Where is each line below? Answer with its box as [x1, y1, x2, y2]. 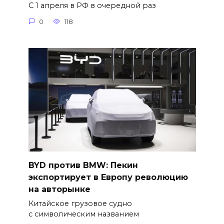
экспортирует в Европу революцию [28, 172, 188, 182]
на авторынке [28, 184, 90, 194]
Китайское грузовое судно [28, 199, 132, 208]
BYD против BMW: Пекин [28, 160, 138, 170]
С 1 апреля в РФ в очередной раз [28, 1, 156, 10]
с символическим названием [28, 209, 139, 219]
